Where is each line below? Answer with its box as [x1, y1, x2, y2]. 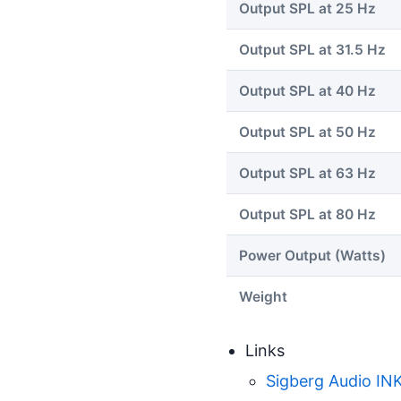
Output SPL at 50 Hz [239, 123, 376, 141]
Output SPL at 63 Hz [239, 164, 376, 182]
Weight [239, 287, 287, 305]
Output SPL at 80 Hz [239, 205, 376, 223]
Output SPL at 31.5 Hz [239, 40, 386, 58]
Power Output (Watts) [239, 246, 386, 264]
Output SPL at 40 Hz [239, 81, 376, 99]
